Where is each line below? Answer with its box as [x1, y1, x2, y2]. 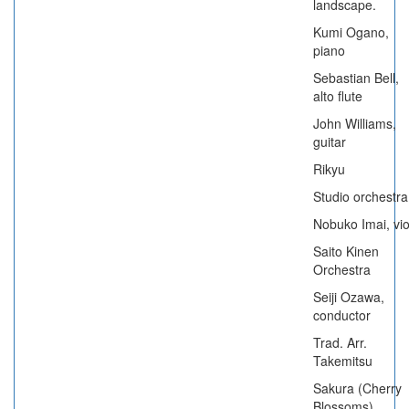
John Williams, [313, 114, 396, 132]
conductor [313, 306, 371, 324]
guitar [313, 132, 346, 151]
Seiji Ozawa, [313, 288, 384, 306]
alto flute [313, 87, 362, 105]
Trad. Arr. [313, 333, 367, 351]
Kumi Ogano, [313, 23, 389, 41]
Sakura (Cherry [313, 379, 402, 397]
